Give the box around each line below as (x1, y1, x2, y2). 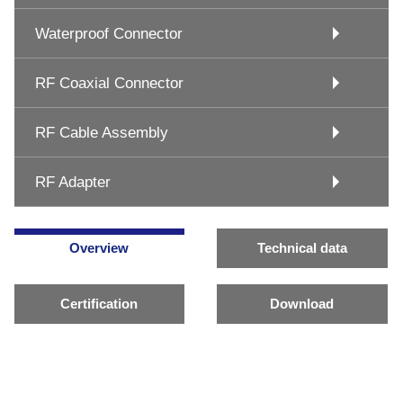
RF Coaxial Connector (35, 74, 184, 92)
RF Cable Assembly (35, 123, 168, 141)
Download (270, 296, 335, 312)
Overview (69, 240, 130, 255)
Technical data (256, 240, 347, 255)
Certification (60, 296, 139, 312)
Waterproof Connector (35, 24, 183, 42)
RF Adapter (35, 173, 111, 191)
